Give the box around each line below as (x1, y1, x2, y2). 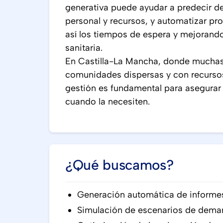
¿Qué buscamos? (65, 156, 174, 173)
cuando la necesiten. (65, 96, 150, 107)
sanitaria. (65, 42, 103, 53)
